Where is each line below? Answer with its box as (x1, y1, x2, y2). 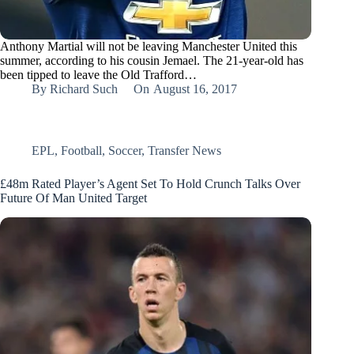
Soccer (108, 144, 141, 158)
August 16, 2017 (153, 82, 237, 96)
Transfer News (148, 144, 221, 158)
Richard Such (50, 82, 119, 96)
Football (61, 144, 102, 158)
